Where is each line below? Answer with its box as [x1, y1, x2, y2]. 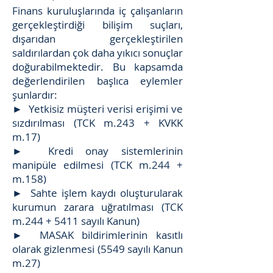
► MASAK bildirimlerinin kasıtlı [12, 228, 183, 242]
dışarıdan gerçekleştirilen [12, 32, 183, 46]
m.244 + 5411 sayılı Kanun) [12, 214, 140, 228]
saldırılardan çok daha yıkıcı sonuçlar [12, 46, 183, 60]
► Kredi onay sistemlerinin [12, 144, 183, 158]
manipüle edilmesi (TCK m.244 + [12, 158, 183, 172]
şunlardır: [12, 88, 57, 102]
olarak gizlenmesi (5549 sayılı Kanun [12, 242, 183, 256]
